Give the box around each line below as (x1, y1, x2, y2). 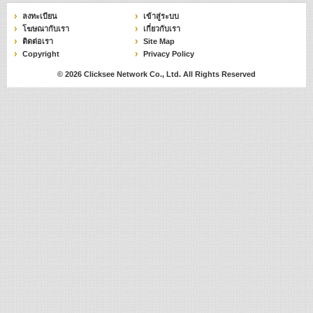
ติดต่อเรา (22, 36, 53, 45)
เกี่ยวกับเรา (143, 24, 181, 33)
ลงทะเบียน (22, 11, 57, 20)
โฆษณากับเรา (22, 24, 69, 33)
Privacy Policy (143, 49, 195, 58)
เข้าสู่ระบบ (143, 11, 180, 20)
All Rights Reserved (181, 69, 256, 78)
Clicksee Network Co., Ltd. (84, 69, 181, 78)
